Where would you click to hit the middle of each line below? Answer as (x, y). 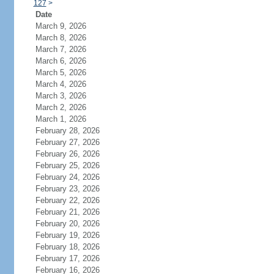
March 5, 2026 (61, 72)
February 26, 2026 (67, 154)
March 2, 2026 (61, 107)
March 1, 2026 (61, 119)
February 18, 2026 (67, 247)
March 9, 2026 (61, 26)
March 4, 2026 (61, 84)
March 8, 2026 (61, 38)
